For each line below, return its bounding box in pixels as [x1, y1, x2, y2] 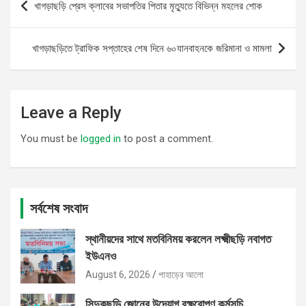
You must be [20, 133, 81, 145]
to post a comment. [121, 133, 213, 145]
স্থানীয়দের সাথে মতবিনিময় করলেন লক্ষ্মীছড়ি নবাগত [85, 232, 271, 247]
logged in [81, 133, 121, 145]
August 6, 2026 [85, 269, 150, 281]
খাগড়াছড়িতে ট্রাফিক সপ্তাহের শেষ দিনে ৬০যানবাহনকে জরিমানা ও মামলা [32, 42, 272, 55]
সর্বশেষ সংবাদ [30, 200, 87, 217]
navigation [10, 8, 89, 28]
